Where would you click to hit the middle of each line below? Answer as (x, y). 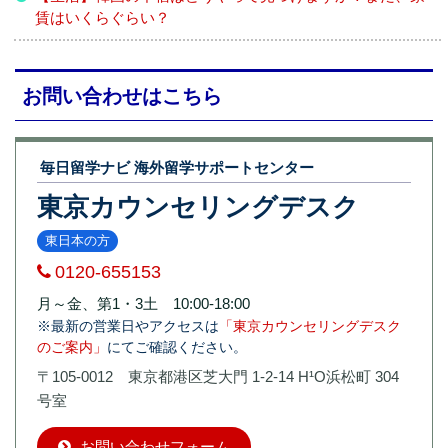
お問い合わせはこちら (122, 95)
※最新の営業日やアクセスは (128, 325)
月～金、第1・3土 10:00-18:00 (143, 303)
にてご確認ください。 (177, 346)
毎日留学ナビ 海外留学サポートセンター (177, 167)
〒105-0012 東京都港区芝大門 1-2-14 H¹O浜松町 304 (218, 376)
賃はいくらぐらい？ (102, 18)
